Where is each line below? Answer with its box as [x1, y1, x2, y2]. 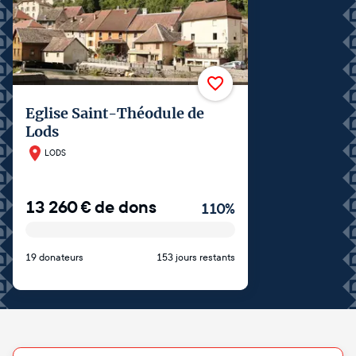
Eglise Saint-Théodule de [25, 103, 204, 122]
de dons [95, 195, 157, 219]
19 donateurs [25, 251, 83, 263]
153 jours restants [157, 251, 235, 263]
